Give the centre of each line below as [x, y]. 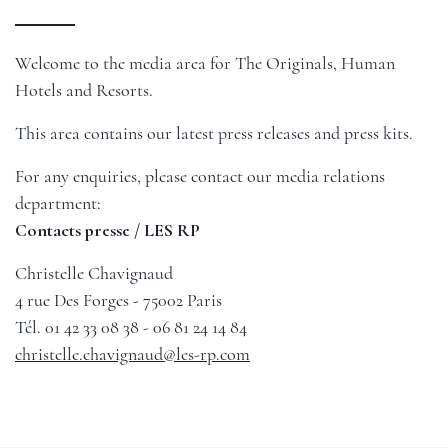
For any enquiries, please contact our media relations [200, 176]
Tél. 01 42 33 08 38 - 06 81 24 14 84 [131, 327]
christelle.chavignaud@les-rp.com [132, 354]
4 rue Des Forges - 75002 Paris [118, 300]
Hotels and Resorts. [84, 90]
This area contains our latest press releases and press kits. [214, 133]
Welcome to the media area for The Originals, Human [205, 63]
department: [58, 203]
